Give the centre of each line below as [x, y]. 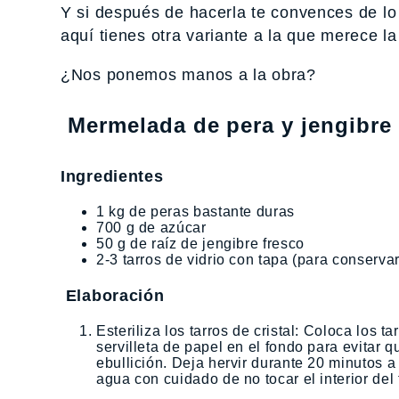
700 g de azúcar [151, 228]
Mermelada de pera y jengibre [226, 125]
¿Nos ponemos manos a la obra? [188, 75]
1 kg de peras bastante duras [195, 212]
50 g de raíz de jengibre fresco [200, 244]
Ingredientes [112, 176]
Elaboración [113, 296]
